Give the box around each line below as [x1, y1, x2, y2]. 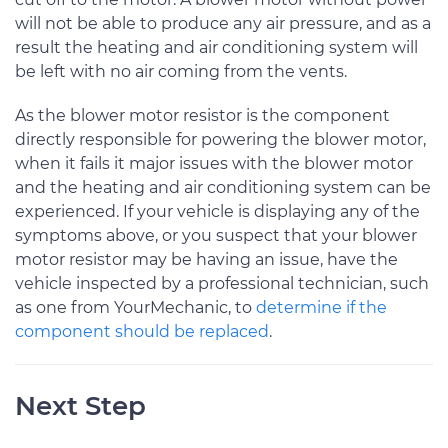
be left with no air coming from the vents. [15, 61, 347, 81]
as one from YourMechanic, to [15, 297, 256, 317]
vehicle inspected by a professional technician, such [15, 273, 429, 293]
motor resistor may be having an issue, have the [15, 249, 398, 269]
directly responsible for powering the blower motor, [15, 129, 426, 149]
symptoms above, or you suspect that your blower [15, 225, 417, 245]
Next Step [15, 389, 146, 422]
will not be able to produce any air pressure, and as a [15, 13, 431, 33]
